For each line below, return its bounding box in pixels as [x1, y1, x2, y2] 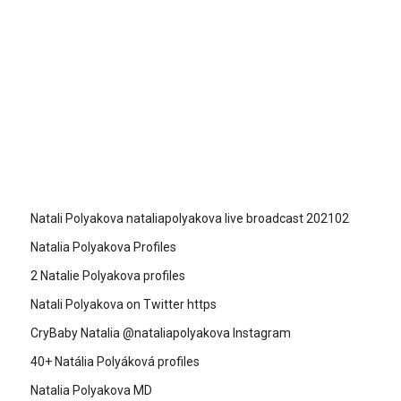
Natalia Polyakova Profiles [30, 239, 176, 254]
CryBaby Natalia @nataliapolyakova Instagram [30, 325, 291, 340]
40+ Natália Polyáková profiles [30, 354, 200, 369]
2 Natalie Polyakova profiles [30, 268, 185, 283]
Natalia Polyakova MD [30, 382, 152, 397]
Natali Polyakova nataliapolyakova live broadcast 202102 [30, 210, 349, 226]
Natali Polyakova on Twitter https [30, 296, 217, 311]
